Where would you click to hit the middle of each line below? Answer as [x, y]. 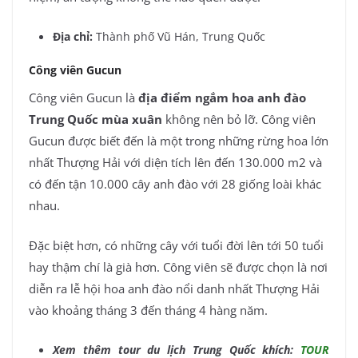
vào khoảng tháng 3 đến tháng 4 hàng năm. [148, 310]
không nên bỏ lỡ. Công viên [241, 119]
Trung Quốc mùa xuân [95, 119]
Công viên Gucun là [82, 98]
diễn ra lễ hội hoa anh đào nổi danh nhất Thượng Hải [174, 288]
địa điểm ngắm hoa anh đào [222, 98]
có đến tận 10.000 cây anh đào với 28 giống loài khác [175, 184]
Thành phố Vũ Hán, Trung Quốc [181, 37]
